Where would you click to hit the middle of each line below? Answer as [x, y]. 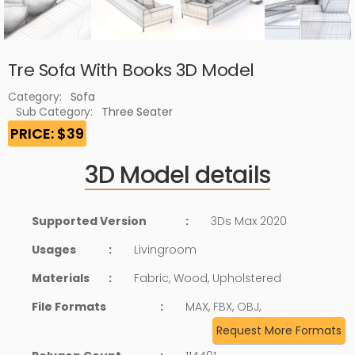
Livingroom [166, 249]
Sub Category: [55, 111]
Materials [61, 278]
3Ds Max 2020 [249, 221]
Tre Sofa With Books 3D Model [131, 70]
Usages [54, 249]
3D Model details [177, 175]
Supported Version [89, 221]
